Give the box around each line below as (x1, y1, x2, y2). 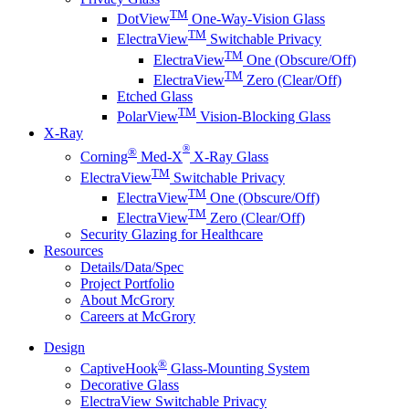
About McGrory (80, 292, 174, 309)
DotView (117, 11, 170, 27)
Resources (44, 243, 103, 259)
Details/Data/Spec (80, 259, 184, 276)
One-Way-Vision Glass (188, 11, 325, 27)
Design (44, 340, 85, 356)
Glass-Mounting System (167, 360, 309, 376)
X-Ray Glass (190, 149, 268, 165)
